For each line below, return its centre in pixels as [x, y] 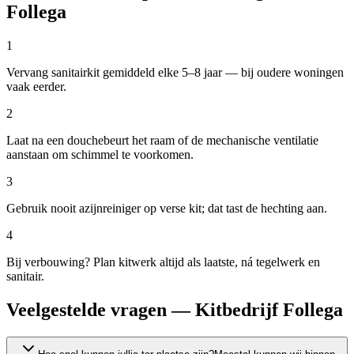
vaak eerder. [36, 87]
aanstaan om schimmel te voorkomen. [100, 155]
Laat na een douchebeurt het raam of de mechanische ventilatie [162, 141]
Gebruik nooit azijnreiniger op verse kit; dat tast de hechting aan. [167, 209]
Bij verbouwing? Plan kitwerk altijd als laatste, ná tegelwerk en [163, 262]
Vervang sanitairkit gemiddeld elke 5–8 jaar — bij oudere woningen [175, 73]
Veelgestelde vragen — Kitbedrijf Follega [175, 310]
